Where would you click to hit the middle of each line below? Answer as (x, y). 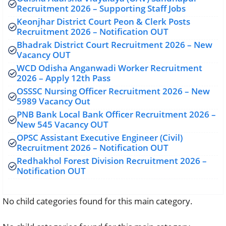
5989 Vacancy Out (53, 101)
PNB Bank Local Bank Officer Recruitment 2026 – (116, 114)
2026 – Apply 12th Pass (64, 78)
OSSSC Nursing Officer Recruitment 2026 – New (113, 91)
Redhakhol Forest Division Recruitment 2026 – (112, 161)
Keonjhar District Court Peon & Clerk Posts (103, 21)
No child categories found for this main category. (98, 201)
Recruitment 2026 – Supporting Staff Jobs (101, 8)
